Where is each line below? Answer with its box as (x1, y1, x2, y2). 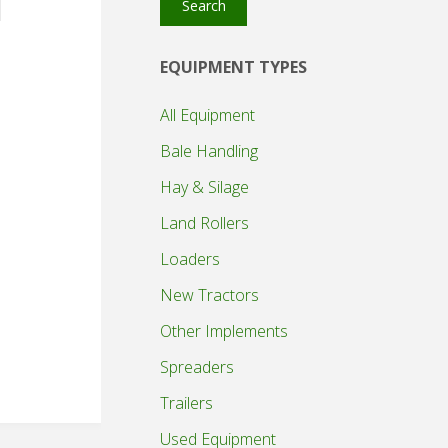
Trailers (160, 391, 213, 414)
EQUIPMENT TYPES (160, 55, 307, 78)
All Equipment (160, 103, 255, 126)
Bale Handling (160, 139, 258, 162)
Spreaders (160, 355, 234, 378)
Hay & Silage (160, 175, 249, 198)
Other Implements (160, 319, 288, 342)
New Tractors (160, 283, 259, 306)
